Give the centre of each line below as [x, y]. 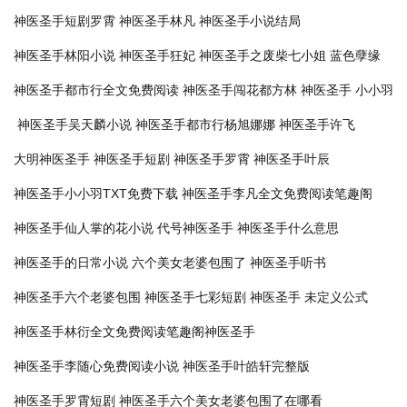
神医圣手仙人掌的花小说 [84, 228]
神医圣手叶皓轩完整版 [246, 366]
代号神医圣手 [195, 228]
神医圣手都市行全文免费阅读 [96, 90]
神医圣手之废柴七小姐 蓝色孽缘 [290, 55]
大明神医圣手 [52, 159]
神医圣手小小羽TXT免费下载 [96, 194]
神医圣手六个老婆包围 [77, 297]
